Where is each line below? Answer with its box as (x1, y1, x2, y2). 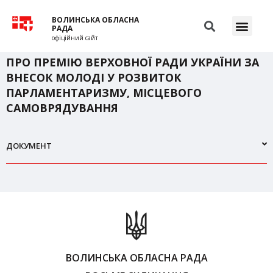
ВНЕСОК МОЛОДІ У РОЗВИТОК (6, 70, 181, 85)
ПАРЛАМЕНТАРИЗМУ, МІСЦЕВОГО (6, 85, 202, 100)
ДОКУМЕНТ (6, 140, 52, 151)
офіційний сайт (52, 34, 99, 42)
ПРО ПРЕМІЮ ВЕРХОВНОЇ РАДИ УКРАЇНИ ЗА (6, 55, 259, 69)
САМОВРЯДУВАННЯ (6, 101, 118, 115)
